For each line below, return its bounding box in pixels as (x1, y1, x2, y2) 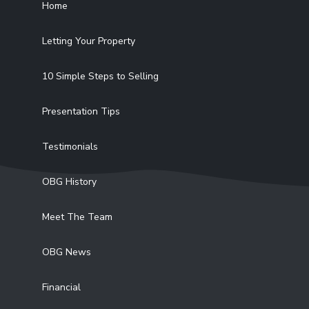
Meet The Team (42, 210, 112, 223)
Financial (42, 281, 81, 294)
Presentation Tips (42, 105, 120, 118)
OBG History (42, 175, 97, 188)
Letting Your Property (42, 34, 135, 48)
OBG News (42, 246, 91, 259)
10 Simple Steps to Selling (42, 70, 159, 83)
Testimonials (42, 140, 98, 153)
